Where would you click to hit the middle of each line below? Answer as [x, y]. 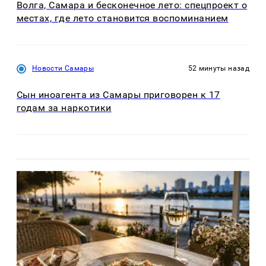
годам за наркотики [64, 108]
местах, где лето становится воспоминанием [123, 18]
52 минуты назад [218, 68]
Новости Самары [63, 68]
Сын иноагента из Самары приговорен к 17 [118, 95]
